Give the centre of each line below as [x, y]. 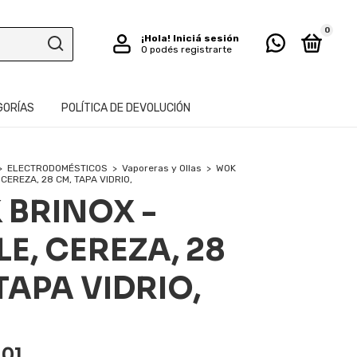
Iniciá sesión [206, 38]
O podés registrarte [186, 49]
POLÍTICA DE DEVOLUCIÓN [126, 108]
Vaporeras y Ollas [162, 168]
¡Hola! [157, 38]
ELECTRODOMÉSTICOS [57, 168]
